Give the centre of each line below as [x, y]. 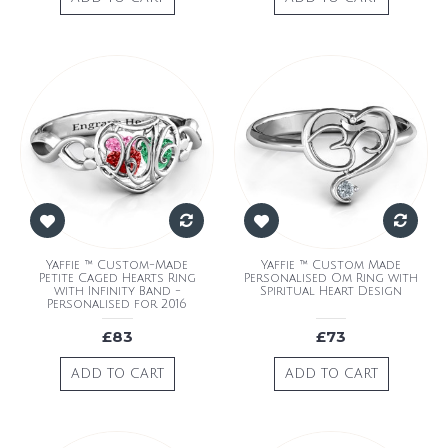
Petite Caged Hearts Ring [117, 278]
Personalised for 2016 [117, 304]
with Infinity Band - [117, 291]
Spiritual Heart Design [331, 291]
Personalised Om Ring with [331, 278]
